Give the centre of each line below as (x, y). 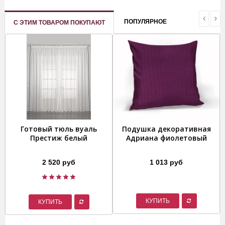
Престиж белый (59, 138)
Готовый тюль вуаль (59, 129)
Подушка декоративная (166, 129)
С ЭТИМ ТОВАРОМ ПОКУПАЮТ (59, 23)
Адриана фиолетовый (166, 138)
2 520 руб (59, 162)
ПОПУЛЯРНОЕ (145, 22)
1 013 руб (166, 162)
